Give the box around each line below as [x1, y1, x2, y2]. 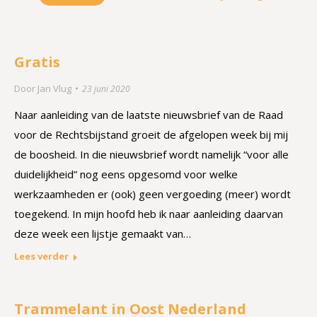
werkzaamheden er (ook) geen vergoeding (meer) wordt [14, 187, 291, 201]
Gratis [14, 52, 60, 71]
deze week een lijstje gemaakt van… [14, 226, 191, 241]
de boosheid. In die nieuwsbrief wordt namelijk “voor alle [14, 147, 289, 161]
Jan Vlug [38, 82, 71, 95]
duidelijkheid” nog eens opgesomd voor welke [14, 167, 238, 181]
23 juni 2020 [82, 83, 130, 95]
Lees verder [14, 250, 69, 263]
